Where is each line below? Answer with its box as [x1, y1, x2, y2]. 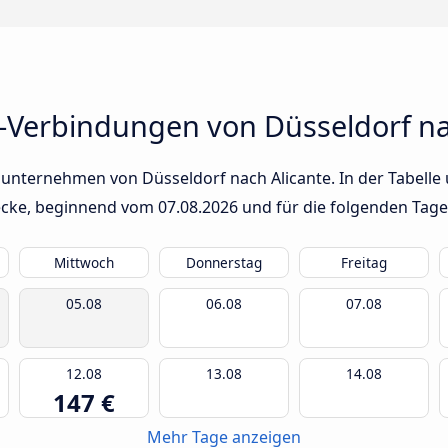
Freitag [341, 253, 387, 273]
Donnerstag [186, 253, 262, 273]
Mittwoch [54, 253, 114, 273]
